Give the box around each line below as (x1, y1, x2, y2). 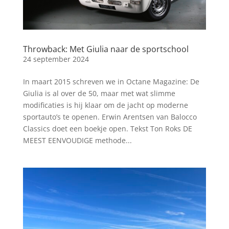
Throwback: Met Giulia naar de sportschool (22, 43, 189, 55)
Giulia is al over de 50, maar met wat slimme (22, 88, 175, 98)
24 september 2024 (22, 54, 89, 64)
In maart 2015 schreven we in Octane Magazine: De (22, 76, 199, 86)
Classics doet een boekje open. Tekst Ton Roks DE (22, 123, 192, 133)
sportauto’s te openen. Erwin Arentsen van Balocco (22, 111, 197, 122)
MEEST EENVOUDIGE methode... (22, 135, 132, 145)
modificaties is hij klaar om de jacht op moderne (22, 100, 188, 110)
